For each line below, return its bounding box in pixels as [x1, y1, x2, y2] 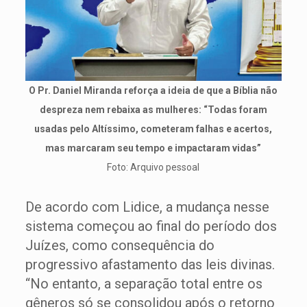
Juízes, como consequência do [25, 237, 214, 254]
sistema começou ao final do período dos [25, 218, 277, 234]
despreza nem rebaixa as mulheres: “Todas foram [39, 104, 267, 115]
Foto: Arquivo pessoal [107, 162, 200, 173]
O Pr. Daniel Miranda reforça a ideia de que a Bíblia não [29, 85, 278, 96]
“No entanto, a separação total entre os [25, 275, 262, 292]
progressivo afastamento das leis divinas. [25, 256, 275, 273]
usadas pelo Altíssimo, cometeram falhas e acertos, [34, 123, 273, 134]
